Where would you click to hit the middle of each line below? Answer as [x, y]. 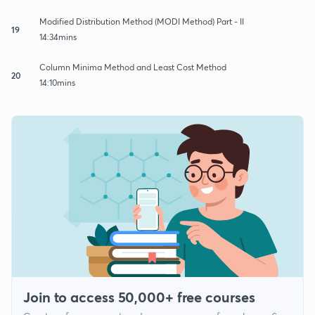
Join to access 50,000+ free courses [139, 297]
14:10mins [57, 82]
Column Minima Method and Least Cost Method [133, 67]
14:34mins [58, 37]
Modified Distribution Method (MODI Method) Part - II [142, 21]
